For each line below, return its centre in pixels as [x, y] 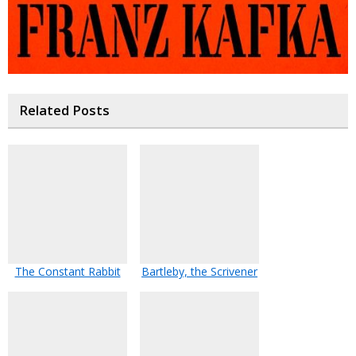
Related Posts [64, 110]
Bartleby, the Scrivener [199, 271]
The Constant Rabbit [68, 271]
